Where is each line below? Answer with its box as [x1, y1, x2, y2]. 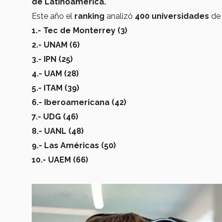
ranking [74, 11, 107, 21]
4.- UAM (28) [32, 68, 79, 78]
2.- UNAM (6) [32, 40, 80, 50]
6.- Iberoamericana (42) [32, 97, 126, 107]
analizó [107, 11, 135, 21]
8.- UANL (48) [32, 126, 84, 136]
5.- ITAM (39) [32, 83, 79, 93]
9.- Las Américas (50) [32, 140, 118, 150]
